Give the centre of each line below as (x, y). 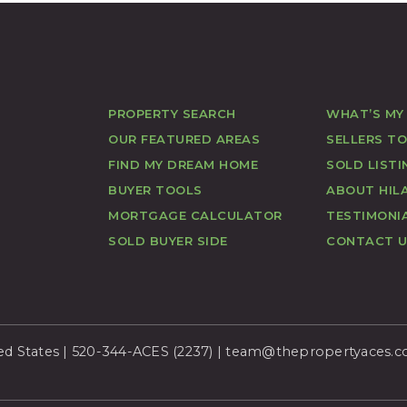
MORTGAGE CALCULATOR (195, 215)
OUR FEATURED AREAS (184, 139)
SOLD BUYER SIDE (168, 240)
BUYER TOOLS (155, 189)
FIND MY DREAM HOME (183, 164)
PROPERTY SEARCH (172, 113)
